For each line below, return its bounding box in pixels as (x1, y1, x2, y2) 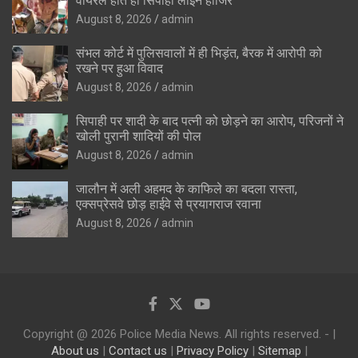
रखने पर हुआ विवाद (76, 60, 163, 76)
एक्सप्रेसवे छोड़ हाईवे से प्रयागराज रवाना (76, 196, 261, 212)
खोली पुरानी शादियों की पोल (76, 128, 201, 144)
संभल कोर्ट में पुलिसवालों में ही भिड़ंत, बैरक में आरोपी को (76, 45, 322, 61)
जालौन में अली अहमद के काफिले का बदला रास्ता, (76, 181, 297, 197)
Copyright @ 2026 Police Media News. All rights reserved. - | (22, 326, 336, 341)
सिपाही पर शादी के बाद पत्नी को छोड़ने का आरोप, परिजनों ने (76, 113, 344, 129)
